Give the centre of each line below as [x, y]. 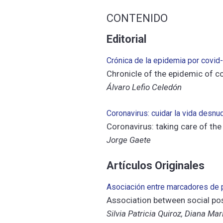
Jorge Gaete [129, 140]
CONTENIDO [137, 18]
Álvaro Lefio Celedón [144, 87]
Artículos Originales [156, 166]
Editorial [127, 39]
